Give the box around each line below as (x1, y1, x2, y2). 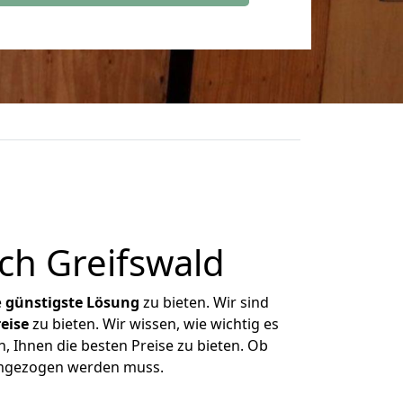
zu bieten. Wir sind (139, 292, 269, 312)
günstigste (5, 292, 83, 312)
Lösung (86, 292, 139, 312)
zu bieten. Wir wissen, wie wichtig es (28, 314, 279, 334)
